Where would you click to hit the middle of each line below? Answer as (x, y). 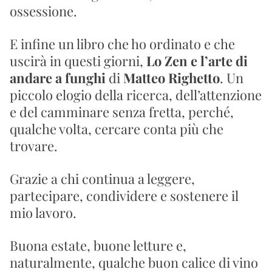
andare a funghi (58, 78)
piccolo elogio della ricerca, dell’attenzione (136, 95)
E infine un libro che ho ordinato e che (122, 44)
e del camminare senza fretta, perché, (122, 112)
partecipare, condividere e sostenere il (124, 195)
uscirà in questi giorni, (78, 61)
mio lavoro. (43, 212)
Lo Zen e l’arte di (197, 61)
